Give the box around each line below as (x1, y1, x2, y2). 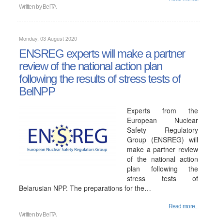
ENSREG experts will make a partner (19, 47, 186, 60)
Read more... (168, 203, 198, 210)
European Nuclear (127, 115, 198, 125)
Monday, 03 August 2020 (19, 34, 77, 42)
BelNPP (19, 85, 55, 98)
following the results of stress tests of (19, 72, 181, 85)
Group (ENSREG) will (127, 135, 198, 144)
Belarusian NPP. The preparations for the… (19, 183, 151, 193)
